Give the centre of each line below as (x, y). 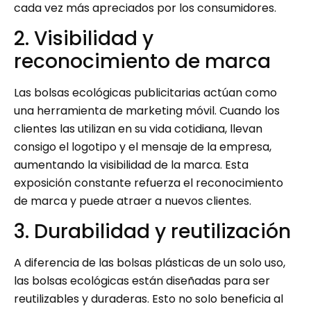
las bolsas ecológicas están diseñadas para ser (142, 281)
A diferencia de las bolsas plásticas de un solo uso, (150, 263)
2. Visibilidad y (84, 38)
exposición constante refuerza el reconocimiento (149, 183)
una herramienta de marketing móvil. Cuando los (147, 110)
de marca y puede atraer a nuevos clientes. (133, 201)
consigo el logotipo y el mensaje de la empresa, (143, 146)
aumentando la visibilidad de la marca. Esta (131, 165)
